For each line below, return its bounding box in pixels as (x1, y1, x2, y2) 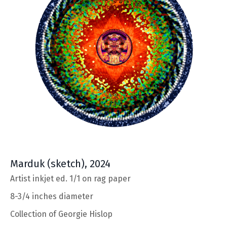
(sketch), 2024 (47, 158, 110, 170)
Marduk (10, 158, 47, 170)
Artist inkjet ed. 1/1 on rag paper (10, 174, 131, 184)
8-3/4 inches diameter (10, 192, 93, 202)
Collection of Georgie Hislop (10, 209, 112, 219)
